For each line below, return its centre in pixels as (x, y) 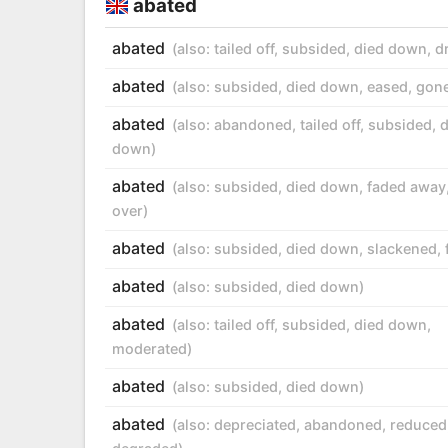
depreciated (254, 424)
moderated (149, 348)
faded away (406, 186)
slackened (401, 248)
